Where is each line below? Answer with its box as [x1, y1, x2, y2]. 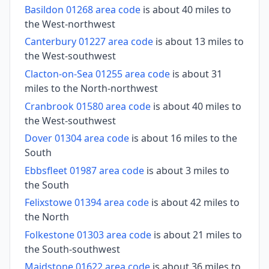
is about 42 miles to [149, 196, 240, 210]
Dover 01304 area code [25, 131, 129, 145]
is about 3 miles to [144, 163, 229, 177]
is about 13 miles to [153, 35, 244, 49]
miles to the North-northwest [25, 81, 158, 95]
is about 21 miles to [151, 228, 242, 241]
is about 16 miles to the [129, 131, 237, 145]
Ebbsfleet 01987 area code [25, 163, 144, 177]
